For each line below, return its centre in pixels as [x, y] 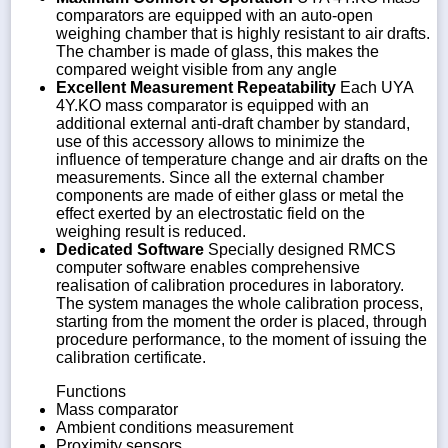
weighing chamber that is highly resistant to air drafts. [243, 33]
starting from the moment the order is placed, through [241, 321]
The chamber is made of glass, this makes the [217, 51]
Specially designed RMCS [300, 249]
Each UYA [374, 87]
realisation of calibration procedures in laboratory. [230, 285]
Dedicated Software [130, 249]
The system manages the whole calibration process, [239, 303]
